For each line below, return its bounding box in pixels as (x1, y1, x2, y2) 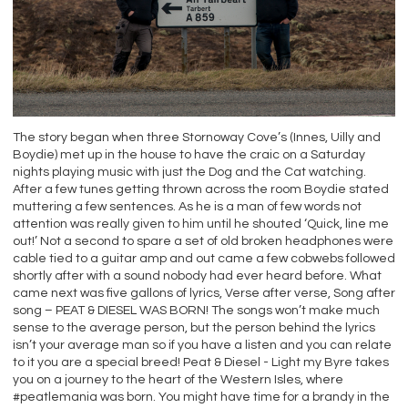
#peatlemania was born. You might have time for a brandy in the (13, 390, 390, 403)
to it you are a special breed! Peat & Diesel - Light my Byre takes (13, 355, 389, 369)
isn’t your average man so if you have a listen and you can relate (13, 338, 392, 352)
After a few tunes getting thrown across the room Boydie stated (13, 182, 389, 196)
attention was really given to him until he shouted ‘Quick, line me (13, 217, 389, 230)
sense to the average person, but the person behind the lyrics (13, 321, 375, 334)
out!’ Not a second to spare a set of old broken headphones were (13, 234, 393, 248)
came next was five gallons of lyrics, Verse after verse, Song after (13, 286, 395, 300)
